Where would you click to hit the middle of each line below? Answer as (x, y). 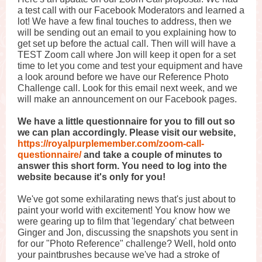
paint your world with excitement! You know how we (124, 210)
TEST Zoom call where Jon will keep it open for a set (127, 55)
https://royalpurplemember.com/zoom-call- (111, 144)
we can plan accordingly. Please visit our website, (127, 132)
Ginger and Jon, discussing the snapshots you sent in (128, 232)
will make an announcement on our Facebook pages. (127, 99)
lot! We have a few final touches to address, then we (125, 21)
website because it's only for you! (92, 177)
